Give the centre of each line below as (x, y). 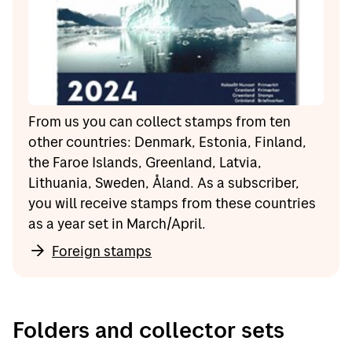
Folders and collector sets (148, 330)
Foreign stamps (102, 251)
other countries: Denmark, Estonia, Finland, (167, 142)
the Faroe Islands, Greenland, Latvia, (145, 163)
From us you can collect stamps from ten (159, 122)
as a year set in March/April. (117, 224)
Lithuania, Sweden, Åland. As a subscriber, (164, 183)
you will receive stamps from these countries (172, 203)
